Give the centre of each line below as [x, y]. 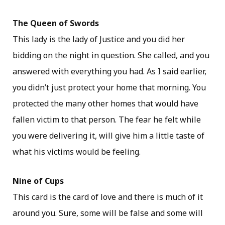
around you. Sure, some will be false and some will [108, 213]
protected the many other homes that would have [105, 104]
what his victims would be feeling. [77, 152]
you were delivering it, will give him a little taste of [108, 136]
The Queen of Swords [56, 23]
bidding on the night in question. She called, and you [111, 55]
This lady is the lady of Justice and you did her [99, 39]
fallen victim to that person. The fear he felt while [107, 120]
